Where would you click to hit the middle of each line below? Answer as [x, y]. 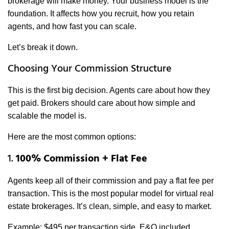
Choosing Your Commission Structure [90, 69]
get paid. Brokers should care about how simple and [101, 103]
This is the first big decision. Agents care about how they [109, 90]
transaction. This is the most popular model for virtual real [111, 194]
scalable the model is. [47, 116]
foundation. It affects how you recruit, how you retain [101, 14]
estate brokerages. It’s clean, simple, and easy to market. [110, 207]
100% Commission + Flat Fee [82, 159]
